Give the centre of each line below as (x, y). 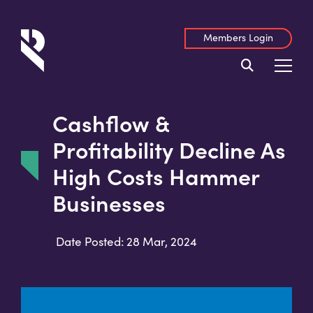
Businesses (109, 202)
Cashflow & (111, 123)
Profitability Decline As (169, 149)
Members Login (238, 37)
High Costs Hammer (156, 176)
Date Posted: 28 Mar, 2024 (126, 241)
